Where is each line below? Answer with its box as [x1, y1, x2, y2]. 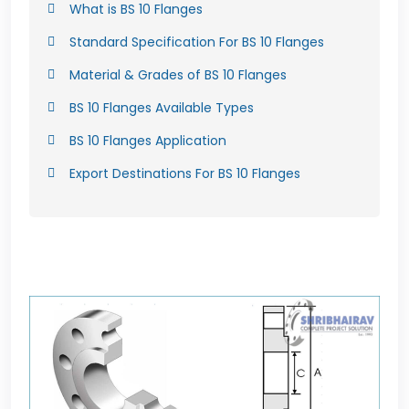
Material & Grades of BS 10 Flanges [69, 65, 287, 84]
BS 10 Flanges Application [69, 131, 226, 150]
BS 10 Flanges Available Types [69, 98, 254, 117]
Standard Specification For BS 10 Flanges [69, 32, 324, 51]
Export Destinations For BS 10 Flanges [69, 163, 300, 183]
